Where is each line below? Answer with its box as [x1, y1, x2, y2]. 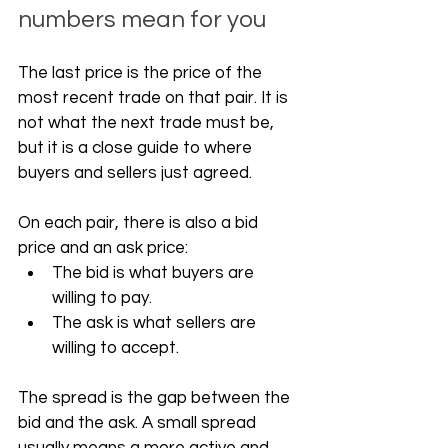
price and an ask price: [18, 239, 188, 257]
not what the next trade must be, [18, 114, 278, 132]
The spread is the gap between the [18, 389, 294, 407]
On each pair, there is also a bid [18, 214, 262, 232]
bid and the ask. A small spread [18, 414, 260, 432]
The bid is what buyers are [52, 264, 258, 282]
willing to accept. [52, 339, 179, 357]
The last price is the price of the [18, 64, 266, 82]
